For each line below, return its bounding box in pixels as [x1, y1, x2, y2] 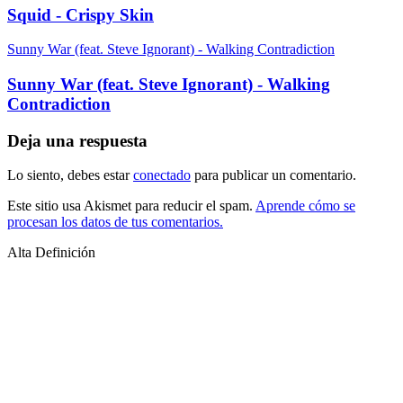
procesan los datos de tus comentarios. [7, 214, 223, 230]
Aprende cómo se [255, 198, 355, 214]
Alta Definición [7, 245, 95, 261]
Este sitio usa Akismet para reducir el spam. [7, 198, 255, 214]
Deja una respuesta [7, 130, 148, 150]
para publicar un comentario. [191, 167, 356, 184]
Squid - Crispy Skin [7, 4, 154, 24]
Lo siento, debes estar [7, 167, 133, 184]
